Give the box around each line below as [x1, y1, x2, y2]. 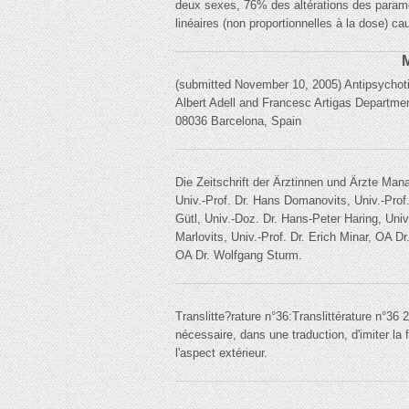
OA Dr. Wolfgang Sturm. [175, 248, 302, 262]
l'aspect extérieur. [175, 346, 267, 360]
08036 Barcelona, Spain [175, 114, 301, 128]
